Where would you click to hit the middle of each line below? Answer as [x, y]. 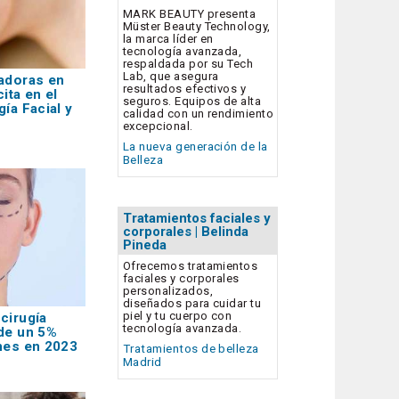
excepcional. [158, 126]
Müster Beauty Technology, [197, 26]
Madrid [142, 362]
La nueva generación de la [195, 146]
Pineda [145, 245]
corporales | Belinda [186, 232]
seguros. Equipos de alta [192, 101]
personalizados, [168, 290]
